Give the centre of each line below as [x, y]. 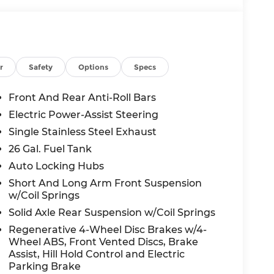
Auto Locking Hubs [57, 166]
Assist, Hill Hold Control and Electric [97, 254]
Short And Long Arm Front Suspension [106, 183]
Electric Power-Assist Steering [84, 114]
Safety [41, 67]
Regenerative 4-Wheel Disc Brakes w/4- [108, 229]
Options [94, 67]
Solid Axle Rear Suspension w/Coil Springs [112, 212]
